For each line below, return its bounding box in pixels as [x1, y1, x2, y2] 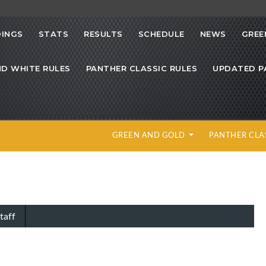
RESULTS [84, 29, 123, 39]
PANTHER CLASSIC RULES [85, 64, 197, 74]
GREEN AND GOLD [112, 129, 188, 141]
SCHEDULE [138, 29, 185, 39]
